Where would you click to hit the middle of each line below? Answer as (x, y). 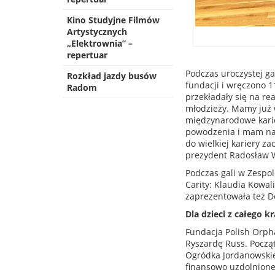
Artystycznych (97, 32)
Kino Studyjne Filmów (113, 20)
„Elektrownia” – (100, 43)
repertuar (87, 55)
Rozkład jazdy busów (112, 76)
